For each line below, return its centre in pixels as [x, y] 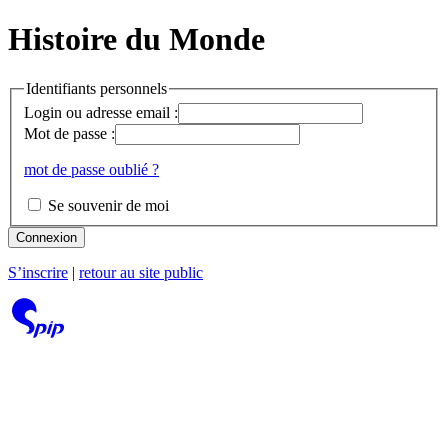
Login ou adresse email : [101, 113]
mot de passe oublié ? [91, 170]
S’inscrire [38, 273]
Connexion [46, 238]
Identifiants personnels [96, 88]
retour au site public [141, 273]
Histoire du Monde [136, 39]
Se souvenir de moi [106, 206]
